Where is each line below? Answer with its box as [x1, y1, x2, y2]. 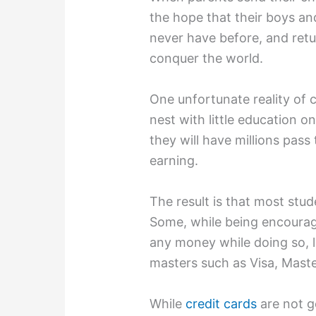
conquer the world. [150, 51, 264, 66]
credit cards [186, 296, 257, 311]
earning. [150, 153, 199, 169]
